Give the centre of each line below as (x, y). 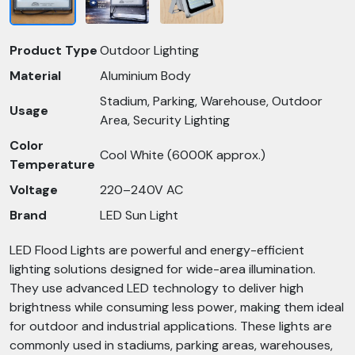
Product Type (53, 50)
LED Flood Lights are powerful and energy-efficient (157, 250)
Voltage (34, 190)
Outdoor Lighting (149, 50)
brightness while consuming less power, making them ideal (177, 307)
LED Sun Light (139, 215)
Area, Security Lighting (165, 120)
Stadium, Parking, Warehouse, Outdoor (211, 101)
